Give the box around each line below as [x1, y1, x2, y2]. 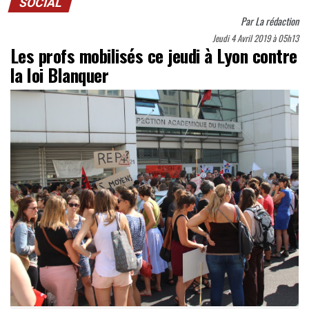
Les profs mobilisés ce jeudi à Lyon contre [10, 42, 297, 69]
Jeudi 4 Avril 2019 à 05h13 [212, 32, 299, 46]
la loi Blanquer [10, 61, 109, 88]
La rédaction [255, 14, 299, 29]
